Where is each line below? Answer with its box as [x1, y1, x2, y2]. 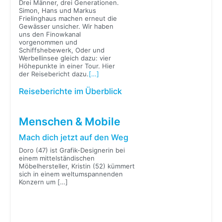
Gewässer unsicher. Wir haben [19, 22, 114, 31]
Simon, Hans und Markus [19, 6, 97, 15]
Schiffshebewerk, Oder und [19, 46, 105, 55]
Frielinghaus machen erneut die [19, 14, 117, 23]
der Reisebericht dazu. [19, 70, 89, 78]
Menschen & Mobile [19, 115, 121, 128]
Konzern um [19, 177, 58, 186]
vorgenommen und [19, 38, 78, 47]
